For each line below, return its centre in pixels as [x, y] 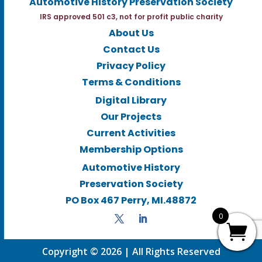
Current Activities [131, 133]
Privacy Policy [131, 66]
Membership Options [131, 150]
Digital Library [131, 101]
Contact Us [131, 50]
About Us [131, 33]
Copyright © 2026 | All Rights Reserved [131, 252]
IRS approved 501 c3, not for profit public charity [131, 17]
